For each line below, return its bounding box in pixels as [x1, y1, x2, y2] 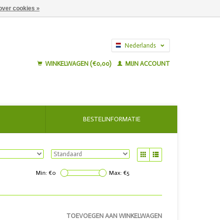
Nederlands [125, 42, 156, 49]
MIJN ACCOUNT [124, 60, 170, 67]
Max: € [109, 169, 127, 176]
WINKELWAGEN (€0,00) [44, 60, 112, 67]
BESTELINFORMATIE [82, 115, 140, 123]
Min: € [36, 169, 52, 176]
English [125, 53, 144, 60]
